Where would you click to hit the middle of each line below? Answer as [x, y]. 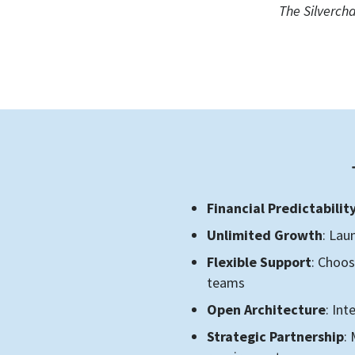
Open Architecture [267, 309]
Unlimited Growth [265, 235]
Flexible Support [260, 262]
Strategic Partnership [276, 336]
